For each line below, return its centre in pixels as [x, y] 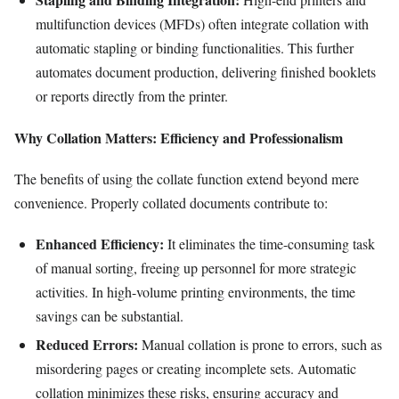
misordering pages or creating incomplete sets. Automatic [196, 368]
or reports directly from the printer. [132, 96]
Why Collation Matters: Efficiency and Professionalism [179, 137]
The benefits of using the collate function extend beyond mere [187, 178]
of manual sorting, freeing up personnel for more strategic [196, 268]
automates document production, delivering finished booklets [206, 72]
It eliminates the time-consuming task [269, 244]
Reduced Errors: [87, 344]
